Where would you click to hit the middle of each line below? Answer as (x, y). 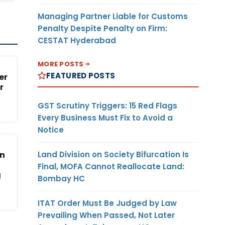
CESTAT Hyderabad (77, 40)
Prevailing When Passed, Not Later (106, 215)
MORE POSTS (61, 64)
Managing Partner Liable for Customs (113, 16)
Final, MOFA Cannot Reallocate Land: (111, 166)
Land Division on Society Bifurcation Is (113, 154)
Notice (51, 130)
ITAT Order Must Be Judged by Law (107, 203)
